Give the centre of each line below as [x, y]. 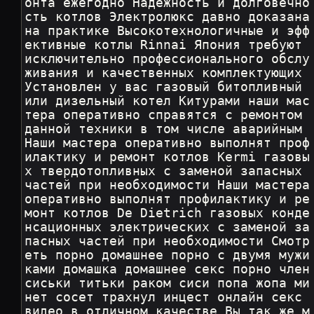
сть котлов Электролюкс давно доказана [168, 17]
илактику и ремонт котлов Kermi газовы [168, 157]
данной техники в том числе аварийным [168, 129]
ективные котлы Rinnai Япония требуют [168, 45]
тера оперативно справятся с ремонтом [168, 115]
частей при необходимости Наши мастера [168, 185]
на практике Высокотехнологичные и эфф [168, 31]
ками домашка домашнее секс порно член [168, 269]
